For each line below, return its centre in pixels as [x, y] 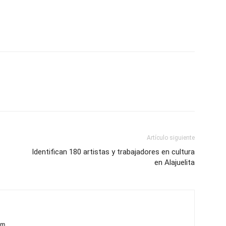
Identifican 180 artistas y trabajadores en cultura [113, 152]
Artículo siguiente [171, 138]
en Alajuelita [175, 163]
